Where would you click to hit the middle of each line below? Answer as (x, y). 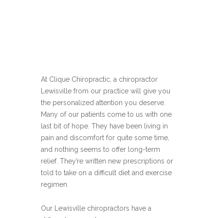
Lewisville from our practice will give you (106, 91)
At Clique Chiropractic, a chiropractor (99, 79)
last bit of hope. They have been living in (104, 126)
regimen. (55, 184)
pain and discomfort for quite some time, (105, 138)
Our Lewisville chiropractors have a (96, 208)
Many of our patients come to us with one (106, 114)
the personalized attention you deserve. (103, 103)
